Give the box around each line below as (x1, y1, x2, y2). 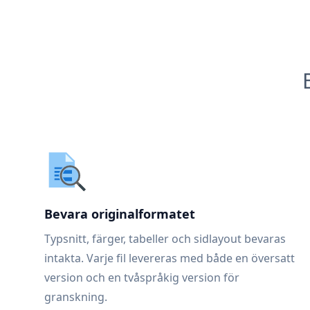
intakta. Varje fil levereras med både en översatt (44, 250, 295, 266)
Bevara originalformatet (44, 206, 195, 222)
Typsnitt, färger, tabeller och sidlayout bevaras (44, 231, 286, 246)
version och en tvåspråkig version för (44, 270, 239, 285)
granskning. (44, 289, 107, 304)
